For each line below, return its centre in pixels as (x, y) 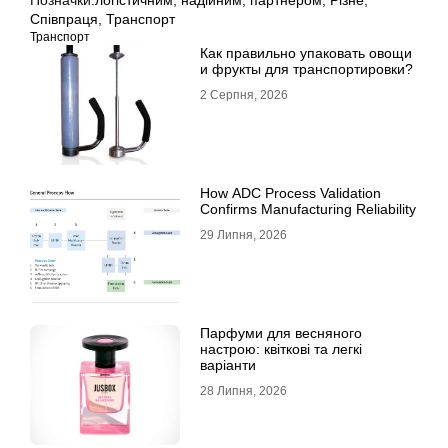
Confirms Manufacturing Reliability (308, 208)
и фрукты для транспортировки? (306, 68)
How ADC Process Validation (290, 192)
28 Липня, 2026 (243, 390)
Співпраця (64, 18)
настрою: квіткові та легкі (281, 348)
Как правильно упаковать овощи (306, 52)
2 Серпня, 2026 (244, 94)
